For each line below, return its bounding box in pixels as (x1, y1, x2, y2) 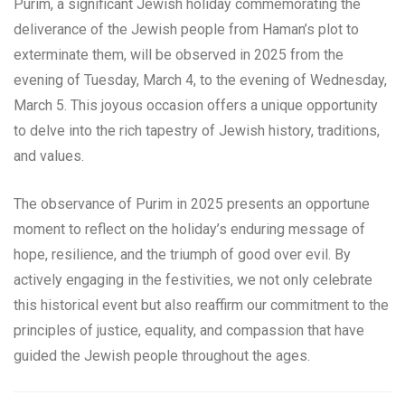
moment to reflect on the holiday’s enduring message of (14, 220, 365, 238)
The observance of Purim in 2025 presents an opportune (14, 194, 370, 212)
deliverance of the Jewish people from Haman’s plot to (14, 20, 359, 38)
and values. (14, 146, 84, 165)
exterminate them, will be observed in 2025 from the (14, 45, 344, 63)
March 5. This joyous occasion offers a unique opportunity (14, 96, 378, 114)
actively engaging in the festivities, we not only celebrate (14, 270, 372, 288)
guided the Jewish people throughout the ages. (14, 346, 310, 364)
